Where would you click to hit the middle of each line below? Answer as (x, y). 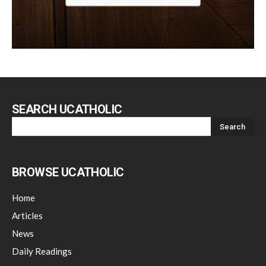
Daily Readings (42, 251)
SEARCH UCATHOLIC (67, 109)
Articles (27, 215)
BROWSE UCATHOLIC (68, 172)
